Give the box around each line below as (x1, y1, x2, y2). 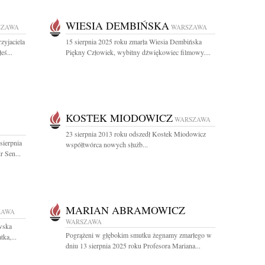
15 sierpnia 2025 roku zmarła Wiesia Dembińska (66, 37, 202, 46)
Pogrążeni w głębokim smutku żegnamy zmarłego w (66, 230, 212, 240)
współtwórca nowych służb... (66, 140, 148, 149)
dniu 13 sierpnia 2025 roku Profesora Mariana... (66, 241, 201, 250)
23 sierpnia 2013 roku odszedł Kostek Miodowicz (66, 129, 206, 138)
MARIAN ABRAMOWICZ (66, 203, 185, 217)
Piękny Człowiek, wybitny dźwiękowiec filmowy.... (66, 47, 211, 57)
